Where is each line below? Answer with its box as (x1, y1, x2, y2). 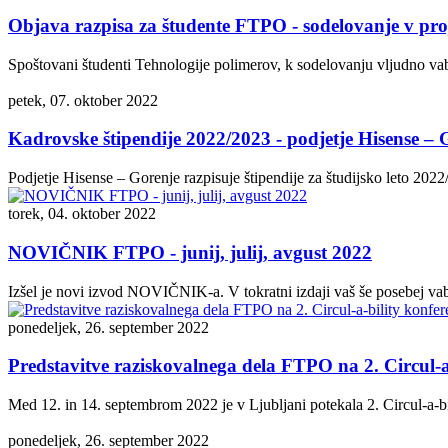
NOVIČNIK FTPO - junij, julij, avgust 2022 (8, 241, 372, 263)
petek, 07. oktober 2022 (8, 91, 158, 109)
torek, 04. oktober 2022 (8, 205, 156, 223)
